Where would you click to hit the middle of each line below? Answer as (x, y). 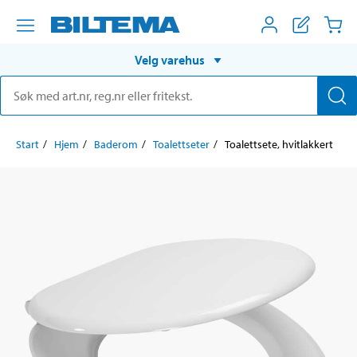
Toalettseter (181, 144)
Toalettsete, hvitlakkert (279, 144)
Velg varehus (170, 59)
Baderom (116, 144)
